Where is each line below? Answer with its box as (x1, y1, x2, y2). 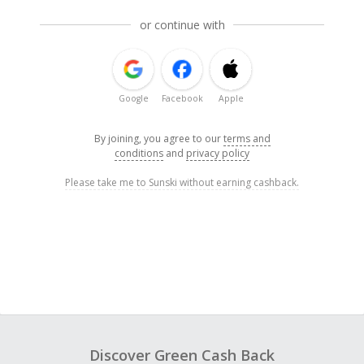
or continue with (139, 17, 225, 33)
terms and (223, 132, 271, 146)
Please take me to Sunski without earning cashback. (65, 175, 299, 190)
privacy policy (186, 146, 249, 161)
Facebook (161, 93, 203, 105)
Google (118, 93, 149, 105)
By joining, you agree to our (93, 132, 223, 146)
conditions (115, 146, 163, 161)
